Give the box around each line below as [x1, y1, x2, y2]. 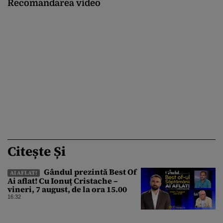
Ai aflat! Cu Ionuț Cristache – [7, 175, 118, 187]
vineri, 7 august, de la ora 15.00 [7, 184, 127, 195]
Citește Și [7, 142, 66, 161]
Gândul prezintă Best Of [42, 166, 136, 178]
